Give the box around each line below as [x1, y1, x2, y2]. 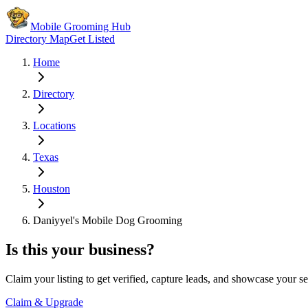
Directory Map [5, 33, 69, 45]
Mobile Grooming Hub [30, 21, 131, 32]
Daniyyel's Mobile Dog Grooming [33, 214, 182, 226]
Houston [33, 183, 70, 195]
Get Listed [69, 33, 115, 45]
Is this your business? [5, 240, 155, 258]
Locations [33, 120, 76, 131]
